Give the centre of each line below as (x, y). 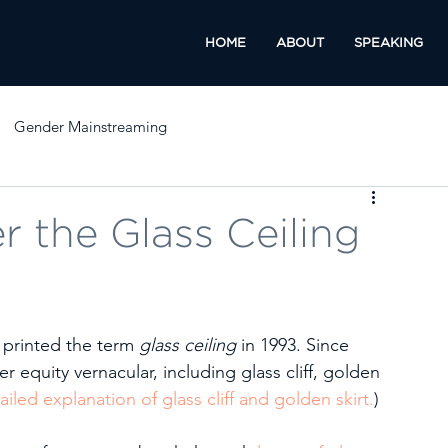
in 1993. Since (295, 345)
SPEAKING (388, 42)
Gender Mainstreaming (90, 126)
